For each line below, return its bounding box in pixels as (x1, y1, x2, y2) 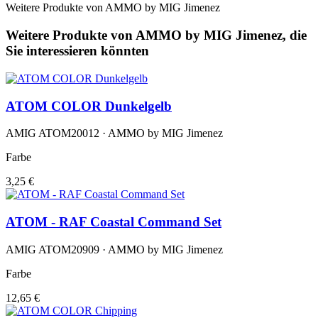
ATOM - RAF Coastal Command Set (6, 214, 221, 230)
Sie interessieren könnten (6, 43, 149, 59)
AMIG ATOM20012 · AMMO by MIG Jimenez (6, 127, 223, 140)
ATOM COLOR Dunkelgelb (6, 98, 172, 114)
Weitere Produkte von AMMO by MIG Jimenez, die (6, 28, 307, 43)
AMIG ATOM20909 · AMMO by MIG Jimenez (6, 243, 223, 256)
